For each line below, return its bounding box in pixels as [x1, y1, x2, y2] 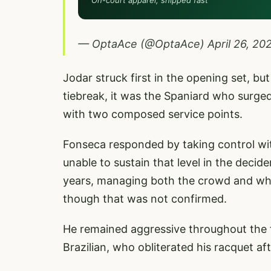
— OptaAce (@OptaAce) [78, 38, 207, 50]
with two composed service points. [63, 108, 243, 120]
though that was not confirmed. [63, 192, 227, 205]
